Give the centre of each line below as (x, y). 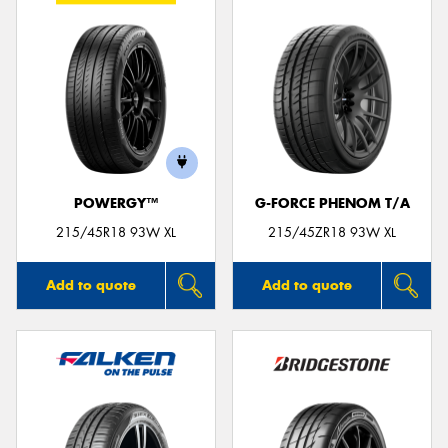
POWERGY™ (116, 203)
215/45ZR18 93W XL (332, 232)
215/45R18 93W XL (116, 232)
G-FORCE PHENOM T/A (332, 203)
